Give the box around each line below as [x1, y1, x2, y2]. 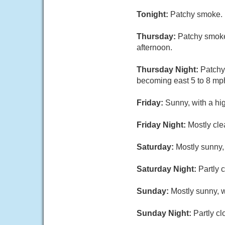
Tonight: [137, 10, 170, 19]
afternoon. [137, 43, 172, 52]
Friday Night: [137, 121, 188, 129]
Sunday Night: [137, 209, 193, 217]
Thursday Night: [137, 65, 200, 74]
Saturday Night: [137, 165, 198, 173]
